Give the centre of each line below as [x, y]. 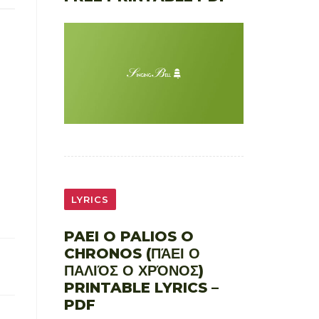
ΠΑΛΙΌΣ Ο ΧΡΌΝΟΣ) [134, 270]
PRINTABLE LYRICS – [141, 287]
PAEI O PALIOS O [129, 236]
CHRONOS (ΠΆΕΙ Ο [132, 253]
